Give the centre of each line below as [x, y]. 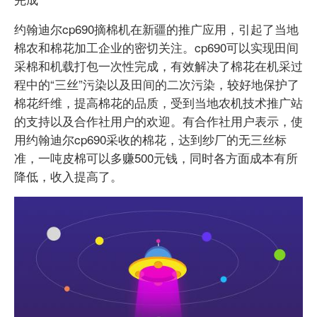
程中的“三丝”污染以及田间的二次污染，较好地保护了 [157, 84]
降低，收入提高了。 [68, 176]
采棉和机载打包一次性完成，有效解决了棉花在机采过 [158, 66]
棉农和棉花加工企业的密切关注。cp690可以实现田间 [156, 47]
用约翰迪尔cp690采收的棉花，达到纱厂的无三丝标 [150, 139]
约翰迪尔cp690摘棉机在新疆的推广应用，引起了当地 [156, 29]
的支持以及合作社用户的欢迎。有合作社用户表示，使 [158, 121]
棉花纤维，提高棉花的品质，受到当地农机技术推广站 [158, 103]
